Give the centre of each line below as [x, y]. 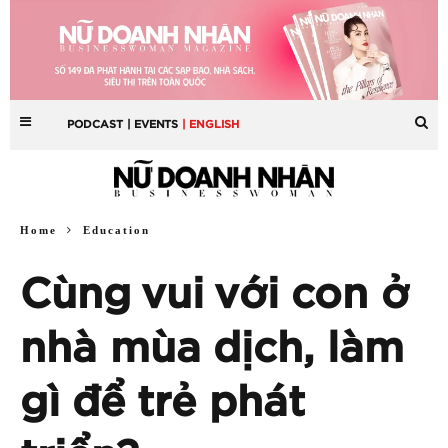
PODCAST [95, 124]
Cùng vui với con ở [214, 294]
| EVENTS [153, 124]
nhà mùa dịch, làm [212, 348]
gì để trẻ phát [162, 402]
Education [116, 229]
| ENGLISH [211, 124]
